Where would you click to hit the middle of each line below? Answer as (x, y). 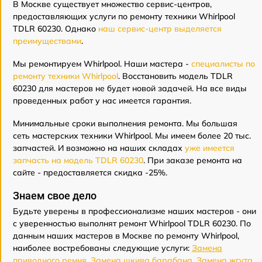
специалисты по (223, 64)
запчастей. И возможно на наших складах (99, 148)
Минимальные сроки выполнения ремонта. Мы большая (125, 124)
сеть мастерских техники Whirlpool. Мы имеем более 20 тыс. (132, 136)
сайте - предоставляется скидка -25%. (90, 173)
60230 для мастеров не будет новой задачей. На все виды (130, 89)
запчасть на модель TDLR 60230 (78, 161)
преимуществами (47, 41)
